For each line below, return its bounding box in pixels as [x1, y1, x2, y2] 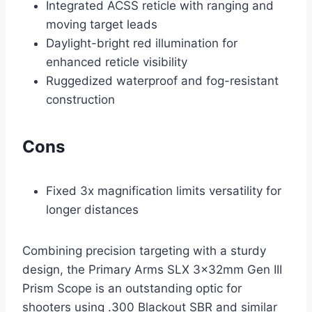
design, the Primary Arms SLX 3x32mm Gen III [22, 262, 282, 276]
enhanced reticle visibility [46, 54, 187, 69]
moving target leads [46, 17, 157, 31]
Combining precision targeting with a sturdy [22, 243, 266, 258]
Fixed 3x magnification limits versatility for [46, 183, 281, 198]
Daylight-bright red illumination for [46, 36, 237, 50]
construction [46, 92, 115, 107]
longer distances [46, 202, 139, 217]
